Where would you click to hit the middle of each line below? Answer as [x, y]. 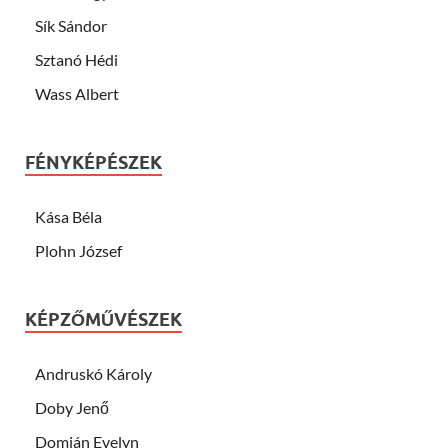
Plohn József [78, 250]
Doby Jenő [72, 407]
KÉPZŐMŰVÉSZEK [103, 319]
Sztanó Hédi [76, 59]
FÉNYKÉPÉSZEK [93, 162]
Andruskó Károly [93, 373]
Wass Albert [77, 93]
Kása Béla [68, 216]
